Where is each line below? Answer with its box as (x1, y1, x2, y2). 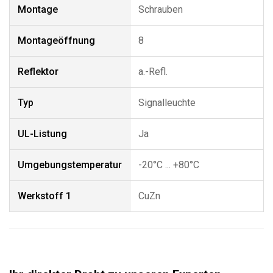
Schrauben (138, 4, 183, 15)
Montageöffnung (18, 35, 95, 46)
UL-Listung (18, 128, 67, 140)
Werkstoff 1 (18, 190, 71, 202)
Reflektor (18, 66, 58, 77)
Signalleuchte (138, 97, 196, 108)
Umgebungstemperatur (18, 159, 122, 171)
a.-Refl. (138, 66, 168, 77)
